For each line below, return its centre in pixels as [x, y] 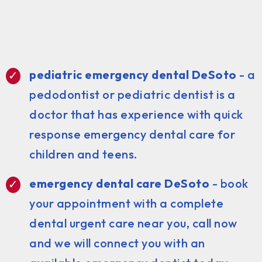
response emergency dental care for [132, 134]
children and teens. [83, 154]
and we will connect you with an [117, 243]
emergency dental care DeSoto [119, 183]
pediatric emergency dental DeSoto [133, 74]
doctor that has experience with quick [136, 114]
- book [229, 183]
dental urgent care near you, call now [133, 223]
